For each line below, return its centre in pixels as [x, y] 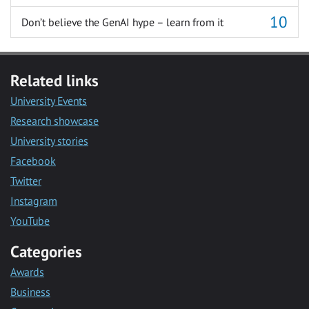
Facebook [33, 161]
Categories [46, 252]
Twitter [26, 181]
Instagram [34, 201]
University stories [49, 141]
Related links [54, 81]
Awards [27, 272]
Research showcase [54, 121]
